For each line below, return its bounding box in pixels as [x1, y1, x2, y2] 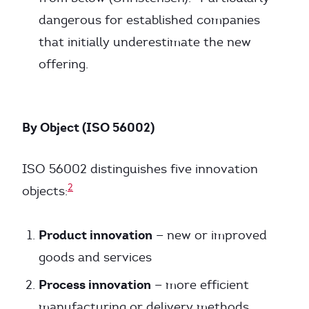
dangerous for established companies [39, 12, 260, 28]
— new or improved [152, 228, 267, 243]
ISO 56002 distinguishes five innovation [22, 161, 258, 177]
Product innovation [39, 227, 152, 243]
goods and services [39, 250, 152, 265]
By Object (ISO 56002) [22, 119, 154, 135]
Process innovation [39, 277, 151, 292]
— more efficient [151, 277, 249, 292]
